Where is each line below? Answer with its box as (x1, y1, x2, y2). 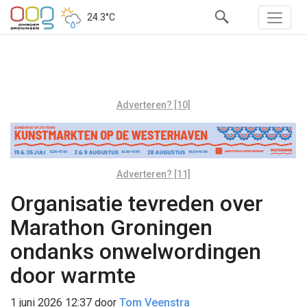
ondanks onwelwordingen (10, 238, 261, 265)
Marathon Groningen (10, 214, 212, 241)
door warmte (10, 262, 136, 288)
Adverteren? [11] (116, 168, 191, 180)
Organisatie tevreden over (10, 190, 263, 217)
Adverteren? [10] (116, 99, 191, 110)
